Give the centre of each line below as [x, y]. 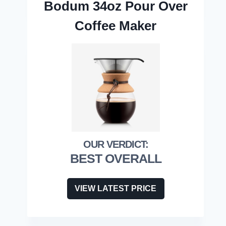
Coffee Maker [116, 26]
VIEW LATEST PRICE [116, 189]
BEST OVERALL [116, 159]
